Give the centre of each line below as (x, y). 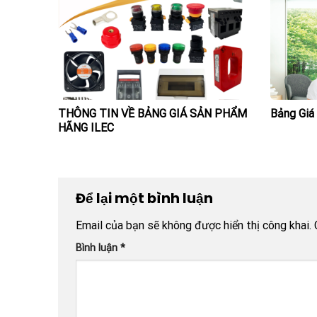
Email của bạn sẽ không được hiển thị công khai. (194, 225)
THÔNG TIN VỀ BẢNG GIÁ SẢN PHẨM (152, 114)
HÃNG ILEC (86, 128)
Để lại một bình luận (146, 199)
